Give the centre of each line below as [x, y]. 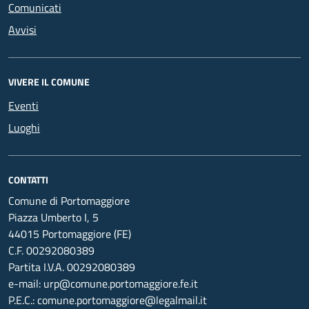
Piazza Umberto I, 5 [53, 217]
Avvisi [22, 30]
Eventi [23, 106]
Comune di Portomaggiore [69, 201]
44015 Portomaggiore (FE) [70, 234]
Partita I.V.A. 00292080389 [72, 267]
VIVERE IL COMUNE [49, 82]
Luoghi [24, 128]
